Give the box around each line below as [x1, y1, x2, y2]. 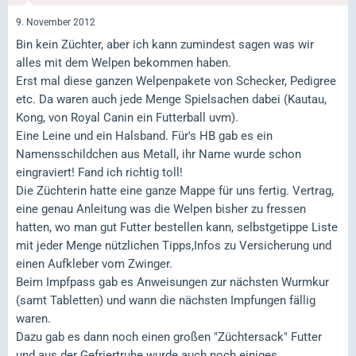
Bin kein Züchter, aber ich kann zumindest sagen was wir [16, 37, 314, 52]
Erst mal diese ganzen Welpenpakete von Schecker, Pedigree [16, 73, 336, 88]
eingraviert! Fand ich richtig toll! [16, 164, 183, 180]
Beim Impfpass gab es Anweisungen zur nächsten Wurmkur [16, 274, 329, 289]
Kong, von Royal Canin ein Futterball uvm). [16, 110, 238, 125]
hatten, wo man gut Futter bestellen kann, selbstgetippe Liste [16, 219, 338, 234]
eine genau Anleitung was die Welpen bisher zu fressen [16, 201, 306, 216]
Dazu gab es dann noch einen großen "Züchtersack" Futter [16, 329, 322, 344]
